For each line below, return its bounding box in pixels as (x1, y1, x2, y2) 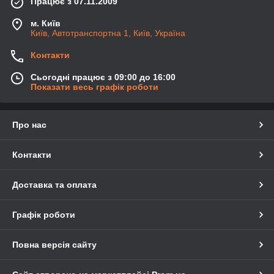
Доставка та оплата (12, 179, 97, 190)
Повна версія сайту (12, 239, 97, 250)
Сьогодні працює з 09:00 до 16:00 (31, 72, 176, 82)
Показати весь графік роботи (31, 81, 158, 92)
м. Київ (31, 18, 61, 28)
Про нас (12, 119, 46, 130)
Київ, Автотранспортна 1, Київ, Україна (31, 28, 185, 38)
